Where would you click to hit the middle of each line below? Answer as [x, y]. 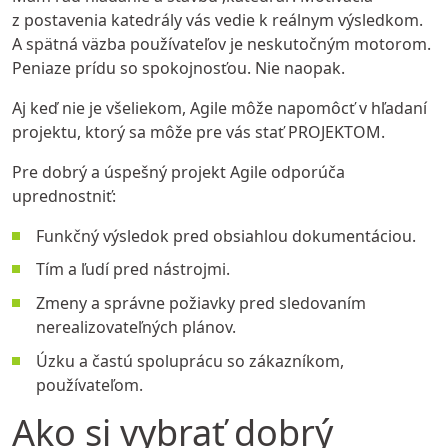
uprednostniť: [64, 195]
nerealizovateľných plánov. [136, 326]
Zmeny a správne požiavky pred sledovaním [201, 302]
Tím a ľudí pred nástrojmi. [133, 269]
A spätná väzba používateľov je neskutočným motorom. [221, 43]
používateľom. [89, 384]
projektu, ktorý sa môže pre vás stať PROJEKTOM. [198, 131]
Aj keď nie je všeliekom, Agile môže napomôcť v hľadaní [219, 107]
